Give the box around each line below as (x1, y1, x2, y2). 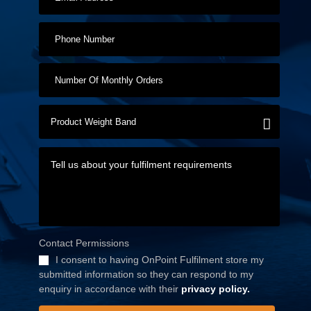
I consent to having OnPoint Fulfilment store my (55, 253, 264, 265)
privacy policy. (180, 283, 250, 294)
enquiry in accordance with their (38, 283, 181, 294)
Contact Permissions (38, 237, 129, 249)
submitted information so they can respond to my (38, 268, 253, 280)
